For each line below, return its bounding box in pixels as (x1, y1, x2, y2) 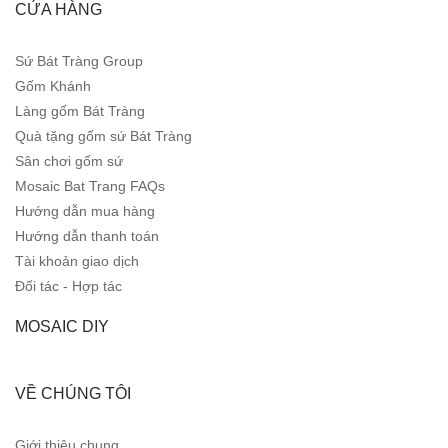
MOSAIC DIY (15, 318, 109, 335)
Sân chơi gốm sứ (15, 153, 123, 169)
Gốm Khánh (15, 78, 91, 94)
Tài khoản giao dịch (15, 253, 139, 269)
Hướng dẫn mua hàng (15, 203, 155, 219)
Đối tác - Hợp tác (15, 278, 122, 294)
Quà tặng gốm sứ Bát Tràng (15, 128, 192, 144)
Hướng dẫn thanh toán (15, 228, 159, 244)
